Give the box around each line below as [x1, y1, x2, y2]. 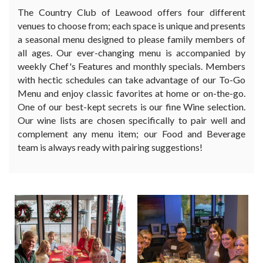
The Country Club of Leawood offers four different [18, 6, 245, 18]
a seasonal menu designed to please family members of [18, 33, 245, 45]
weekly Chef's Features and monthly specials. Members [18, 60, 245, 72]
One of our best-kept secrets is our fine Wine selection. [18, 101, 245, 112]
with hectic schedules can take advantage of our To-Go [18, 74, 245, 85]
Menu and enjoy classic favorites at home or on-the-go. [18, 87, 245, 99]
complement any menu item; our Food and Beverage [18, 128, 245, 139]
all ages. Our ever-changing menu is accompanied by [18, 47, 245, 58]
